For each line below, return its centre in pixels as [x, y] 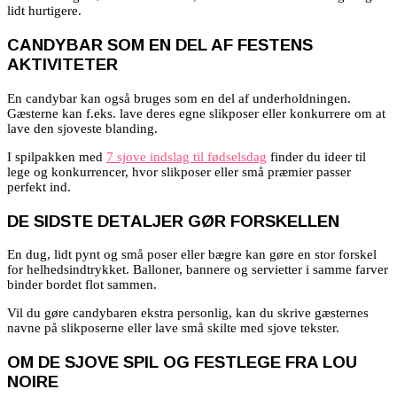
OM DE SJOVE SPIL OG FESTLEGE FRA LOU [182, 362]
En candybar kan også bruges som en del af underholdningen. [179, 98]
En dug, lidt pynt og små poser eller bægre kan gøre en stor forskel [192, 255]
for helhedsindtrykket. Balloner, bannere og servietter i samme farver [198, 270]
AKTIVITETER [62, 65]
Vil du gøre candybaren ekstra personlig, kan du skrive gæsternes [188, 313]
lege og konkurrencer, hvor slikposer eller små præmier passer [179, 171]
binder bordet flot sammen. [82, 285]
